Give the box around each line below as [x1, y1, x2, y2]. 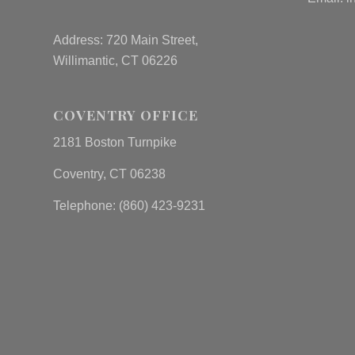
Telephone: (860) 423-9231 [53, 198, 205, 212]
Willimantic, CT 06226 [53, 53, 177, 67]
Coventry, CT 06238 [53, 166, 166, 181]
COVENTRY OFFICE [53, 105, 198, 124]
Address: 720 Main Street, [53, 32, 198, 47]
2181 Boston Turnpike [53, 136, 177, 150]
